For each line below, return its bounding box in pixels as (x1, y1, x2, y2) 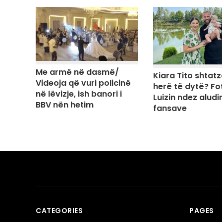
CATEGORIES (36, 205, 83, 216)
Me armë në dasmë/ (36, 66, 119, 78)
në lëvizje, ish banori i (36, 88, 122, 100)
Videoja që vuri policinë (36, 77, 131, 89)
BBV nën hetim (36, 99, 94, 111)
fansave (153, 103, 187, 114)
